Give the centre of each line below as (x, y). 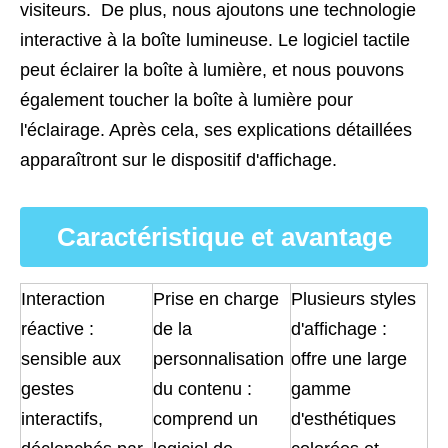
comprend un (205, 419)
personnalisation (218, 359)
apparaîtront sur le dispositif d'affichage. (178, 160)
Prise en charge (216, 299)
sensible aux (71, 359)
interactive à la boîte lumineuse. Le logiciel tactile (215, 40)
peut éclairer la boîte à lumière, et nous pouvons (212, 70)
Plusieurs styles (353, 299)
